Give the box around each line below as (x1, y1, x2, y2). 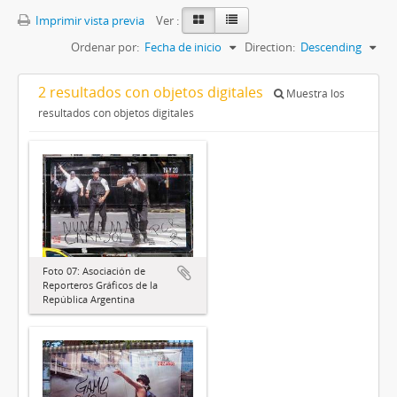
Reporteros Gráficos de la (43, 278, 158, 292)
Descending (300, 38, 362, 55)
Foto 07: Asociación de (43, 264, 145, 278)
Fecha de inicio (144, 38, 222, 55)
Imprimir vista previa (33, 12, 144, 28)
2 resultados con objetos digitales (38, 82, 267, 102)
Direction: (245, 38, 295, 55)
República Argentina (43, 292, 135, 307)
